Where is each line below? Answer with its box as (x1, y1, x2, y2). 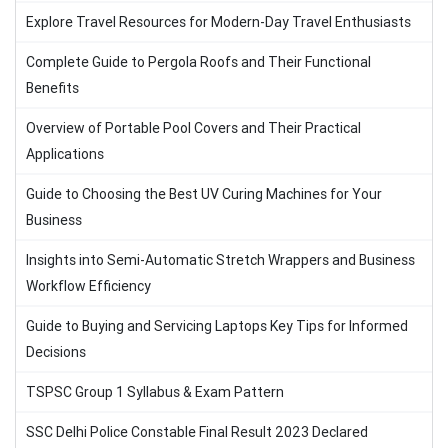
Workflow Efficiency (26, 277, 151, 295)
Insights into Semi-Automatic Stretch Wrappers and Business (26, 251, 415, 269)
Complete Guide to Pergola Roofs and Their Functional (26, 53, 371, 71)
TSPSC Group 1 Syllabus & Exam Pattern (26, 383, 284, 401)
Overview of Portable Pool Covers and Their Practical (26, 119, 361, 137)
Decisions (26, 343, 86, 361)
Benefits (26, 79, 79, 97)
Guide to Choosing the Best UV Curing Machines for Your (26, 185, 382, 203)
